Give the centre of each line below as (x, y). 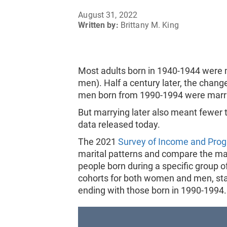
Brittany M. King (149, 25)
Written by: (98, 25)
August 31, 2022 (108, 15)
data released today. (119, 124)
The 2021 (98, 142)
